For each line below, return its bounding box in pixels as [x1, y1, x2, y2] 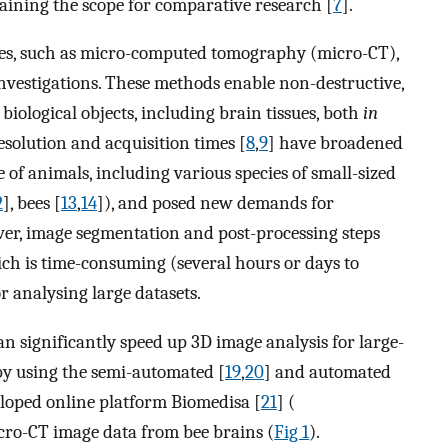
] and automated [264, 360, 391, 383]
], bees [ [3, 192, 61, 215]
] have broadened [268, 132, 403, 155]
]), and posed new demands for [97, 192, 334, 215]
